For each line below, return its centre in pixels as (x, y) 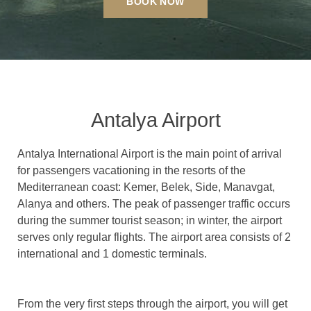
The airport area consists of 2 (220, 237)
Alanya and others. (65, 204)
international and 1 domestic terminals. (112, 254)
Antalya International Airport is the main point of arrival (150, 154)
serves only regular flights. (83, 237)
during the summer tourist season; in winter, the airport (150, 221)
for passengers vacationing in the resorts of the (132, 171)
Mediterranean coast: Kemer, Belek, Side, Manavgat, (146, 187)
